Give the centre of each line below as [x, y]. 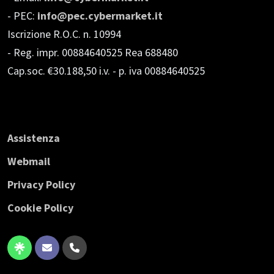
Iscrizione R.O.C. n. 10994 [64, 34]
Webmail [29, 161]
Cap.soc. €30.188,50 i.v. [59, 71]
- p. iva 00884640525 [159, 71]
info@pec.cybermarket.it [100, 16]
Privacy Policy [41, 185]
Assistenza [34, 138]
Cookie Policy [40, 208]
